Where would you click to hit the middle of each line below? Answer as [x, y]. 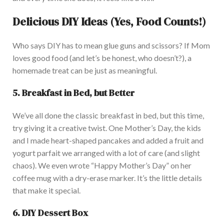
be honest [117, 58]
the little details [175, 178]
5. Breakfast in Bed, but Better [73, 93]
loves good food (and [49, 58]
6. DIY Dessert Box [50, 213]
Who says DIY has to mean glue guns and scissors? [98, 45]
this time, [188, 115]
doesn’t [166, 58]
